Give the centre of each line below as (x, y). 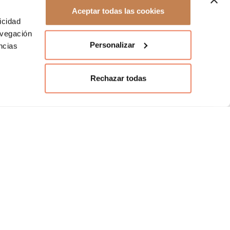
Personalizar (112, 45)
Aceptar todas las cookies (118, 11)
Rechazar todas (118, 78)
